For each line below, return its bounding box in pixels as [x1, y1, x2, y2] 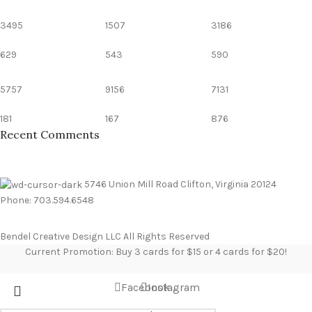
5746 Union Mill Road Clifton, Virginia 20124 [84, 178, 276, 191]
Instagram [147, 281, 200, 295]
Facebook [121, 281, 170, 295]
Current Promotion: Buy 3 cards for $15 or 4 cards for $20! [25, 246, 287, 258]
